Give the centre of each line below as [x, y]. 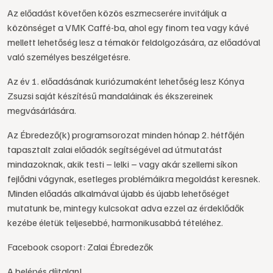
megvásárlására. [42, 110]
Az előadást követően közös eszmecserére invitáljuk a [117, 13]
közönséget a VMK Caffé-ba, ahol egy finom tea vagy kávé [128, 27]
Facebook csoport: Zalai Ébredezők [80, 247]
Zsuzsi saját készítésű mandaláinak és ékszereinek [110, 96]
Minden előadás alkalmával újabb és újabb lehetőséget [119, 193]
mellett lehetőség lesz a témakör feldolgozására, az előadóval [134, 42]
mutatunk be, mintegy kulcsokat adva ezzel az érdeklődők [126, 208]
